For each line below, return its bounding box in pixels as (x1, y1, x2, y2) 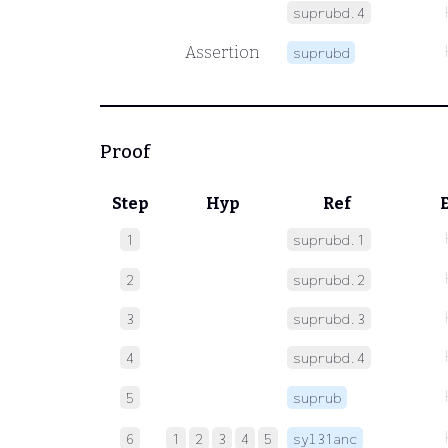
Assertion (184, 42, 260, 62)
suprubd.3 (293, 309, 365, 327)
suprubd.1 (293, 230, 365, 248)
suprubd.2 (293, 270, 365, 288)
